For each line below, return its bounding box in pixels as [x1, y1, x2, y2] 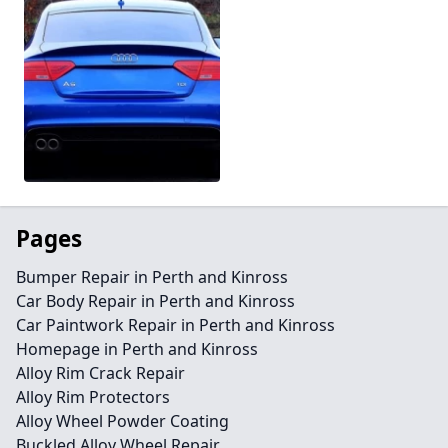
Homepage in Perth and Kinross [16, 338, 258, 360]
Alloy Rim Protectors [16, 386, 170, 408]
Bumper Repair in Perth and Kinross [16, 266, 288, 288]
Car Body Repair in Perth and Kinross [16, 290, 295, 312]
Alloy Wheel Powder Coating [16, 410, 229, 432]
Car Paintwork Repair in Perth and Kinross [16, 314, 335, 336]
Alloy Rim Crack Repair [16, 362, 185, 384]
